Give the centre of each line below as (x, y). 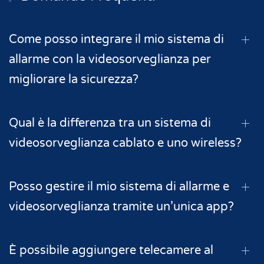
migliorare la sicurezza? (74, 79)
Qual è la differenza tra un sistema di (110, 123)
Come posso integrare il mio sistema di (116, 39)
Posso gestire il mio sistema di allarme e (119, 187)
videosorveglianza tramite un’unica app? (121, 207)
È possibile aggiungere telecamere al (111, 250)
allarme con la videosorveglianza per (110, 59)
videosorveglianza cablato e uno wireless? (125, 143)
